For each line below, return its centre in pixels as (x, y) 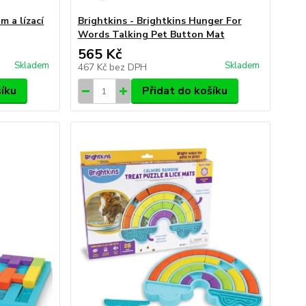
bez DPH (128, 67)
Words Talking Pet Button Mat (151, 34)
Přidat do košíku (184, 91)
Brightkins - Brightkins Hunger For (159, 21)
